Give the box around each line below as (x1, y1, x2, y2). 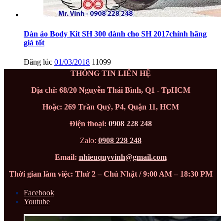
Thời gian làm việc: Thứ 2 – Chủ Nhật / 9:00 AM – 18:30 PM (8, 170, 213, 179)
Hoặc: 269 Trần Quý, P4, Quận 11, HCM (42, 103, 179, 111)
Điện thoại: (69, 119, 109, 128)
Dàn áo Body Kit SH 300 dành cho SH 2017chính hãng (24, 30, 207, 38)
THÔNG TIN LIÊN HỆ (70, 69, 151, 78)
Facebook (24, 188, 54, 197)
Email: (54, 153, 79, 162)
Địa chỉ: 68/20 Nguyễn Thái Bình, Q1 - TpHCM (31, 86, 190, 95)
